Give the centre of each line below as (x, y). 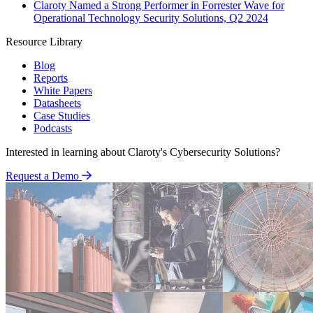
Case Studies (62, 115)
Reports (51, 78)
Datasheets (57, 103)
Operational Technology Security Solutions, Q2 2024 (151, 17)
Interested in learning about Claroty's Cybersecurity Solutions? (143, 152)
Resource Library (44, 41)
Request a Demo (42, 175)
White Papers (63, 90)
